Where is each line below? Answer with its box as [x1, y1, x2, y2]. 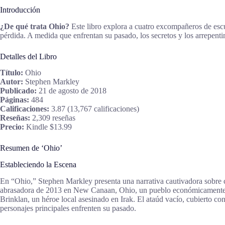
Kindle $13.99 [24, 123, 72, 132]
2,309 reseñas [30, 114, 75, 123]
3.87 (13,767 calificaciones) [49, 104, 139, 114]
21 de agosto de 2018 [37, 86, 106, 95]
